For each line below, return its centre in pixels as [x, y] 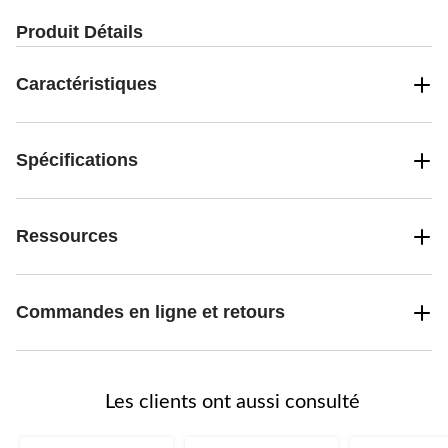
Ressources [67, 236]
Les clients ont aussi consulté [232, 402]
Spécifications [77, 160]
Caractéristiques [86, 84]
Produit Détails [79, 32]
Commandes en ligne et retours [150, 312]
